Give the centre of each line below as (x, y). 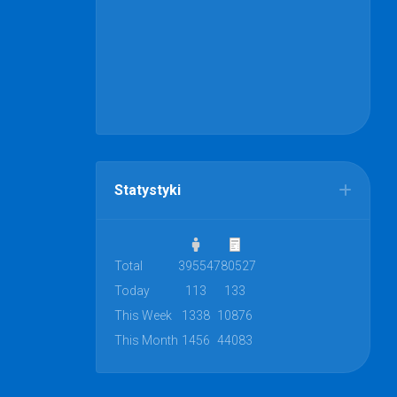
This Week (143, 315)
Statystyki (148, 190)
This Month (146, 340)
